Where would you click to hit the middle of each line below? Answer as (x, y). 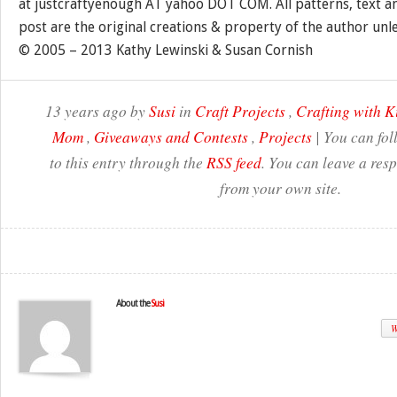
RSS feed (234, 162)
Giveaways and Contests (171, 136)
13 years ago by (97, 111)
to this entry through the (128, 162)
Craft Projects (240, 111)
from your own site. (280, 188)
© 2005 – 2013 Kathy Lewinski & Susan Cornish (166, 50)
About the (134, 304)
